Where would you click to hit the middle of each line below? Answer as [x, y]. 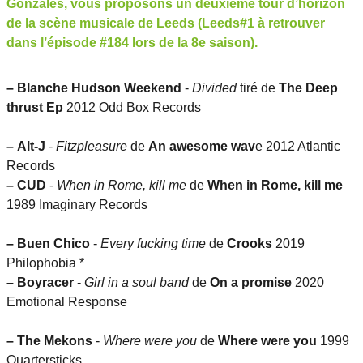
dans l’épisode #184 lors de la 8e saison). [132, 43]
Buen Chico [53, 244]
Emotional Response [67, 302]
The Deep [308, 88]
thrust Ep [35, 108]
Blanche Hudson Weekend [99, 88]
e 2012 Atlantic [298, 147]
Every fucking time [153, 244]
